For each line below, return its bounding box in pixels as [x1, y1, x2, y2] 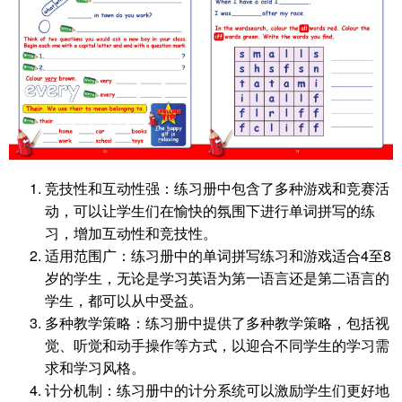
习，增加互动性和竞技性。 [45, 223, 217, 244]
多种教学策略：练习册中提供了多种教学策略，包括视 [45, 312, 389, 334]
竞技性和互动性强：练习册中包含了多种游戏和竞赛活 [45, 178, 389, 199]
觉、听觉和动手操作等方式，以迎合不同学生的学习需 [45, 335, 389, 356]
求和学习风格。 [45, 357, 145, 379]
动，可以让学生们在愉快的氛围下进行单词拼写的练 [45, 200, 375, 222]
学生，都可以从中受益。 [45, 290, 203, 311]
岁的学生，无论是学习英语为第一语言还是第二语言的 [45, 267, 389, 289]
